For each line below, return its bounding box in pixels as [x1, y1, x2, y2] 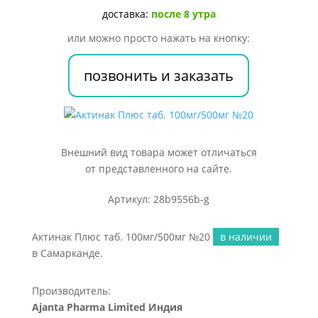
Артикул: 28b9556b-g [108, 192, 210, 206]
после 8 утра [150, 7, 216, 21]
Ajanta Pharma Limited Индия [31, 300, 182, 314]
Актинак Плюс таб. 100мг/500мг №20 [31, 230, 213, 243]
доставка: [102, 7, 151, 21]
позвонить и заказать [84, 66, 234, 85]
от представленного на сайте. [85, 162, 233, 175]
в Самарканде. [31, 246, 103, 260]
